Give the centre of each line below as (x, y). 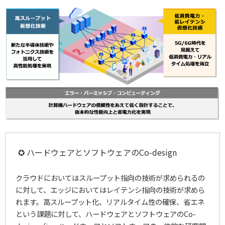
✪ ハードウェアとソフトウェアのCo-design (97, 152)
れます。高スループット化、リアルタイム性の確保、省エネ (110, 201)
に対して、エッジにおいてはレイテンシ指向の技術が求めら (110, 189)
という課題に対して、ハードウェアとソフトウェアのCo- (106, 213)
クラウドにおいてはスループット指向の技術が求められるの (110, 177)
